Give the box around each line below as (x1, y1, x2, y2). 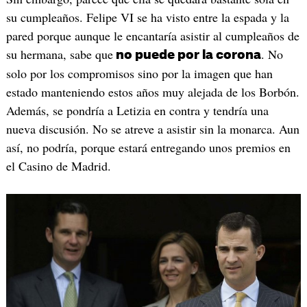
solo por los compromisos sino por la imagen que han (5, 64, 273, 82)
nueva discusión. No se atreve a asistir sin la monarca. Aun (5, 120, 299, 137)
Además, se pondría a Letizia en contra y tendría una (5, 101, 269, 119)
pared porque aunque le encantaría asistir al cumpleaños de (5, 27, 299, 44)
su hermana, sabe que (5, 45, 113, 62)
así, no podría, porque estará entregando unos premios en (5, 138, 291, 156)
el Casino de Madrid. (5, 157, 111, 174)
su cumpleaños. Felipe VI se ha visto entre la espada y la (5, 8, 289, 25)
